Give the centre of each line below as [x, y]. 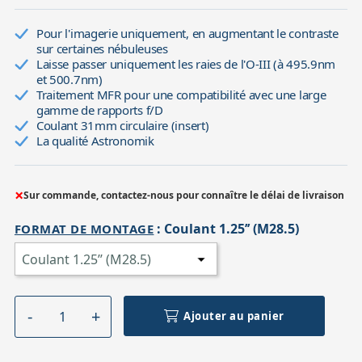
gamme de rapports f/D [99, 109]
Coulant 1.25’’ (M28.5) [232, 228]
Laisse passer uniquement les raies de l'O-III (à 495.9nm [186, 63]
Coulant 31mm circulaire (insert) [122, 125]
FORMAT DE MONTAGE [84, 228]
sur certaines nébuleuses [102, 48]
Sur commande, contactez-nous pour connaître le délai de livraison [183, 195]
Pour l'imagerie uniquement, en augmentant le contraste [187, 33]
